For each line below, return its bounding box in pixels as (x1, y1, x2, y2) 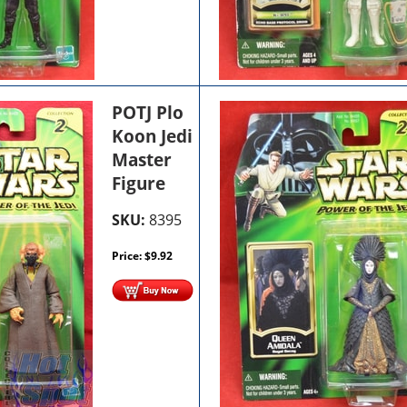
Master (112, 147, 173, 172)
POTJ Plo (112, 100, 184, 124)
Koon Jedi (112, 124, 194, 148)
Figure (112, 171, 166, 195)
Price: (112, 247, 145, 263)
